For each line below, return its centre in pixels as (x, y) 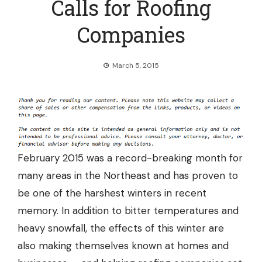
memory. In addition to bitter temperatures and (128, 211)
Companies (131, 35)
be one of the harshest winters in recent (112, 193)
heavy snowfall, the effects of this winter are (121, 228)
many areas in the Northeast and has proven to (128, 176)
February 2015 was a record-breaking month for (130, 158)
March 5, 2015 (136, 65)
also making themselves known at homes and (123, 246)
